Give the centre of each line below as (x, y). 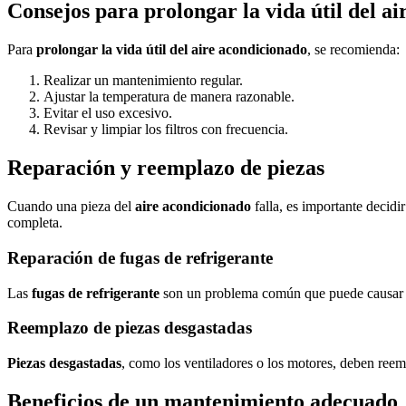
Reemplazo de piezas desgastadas (130, 328)
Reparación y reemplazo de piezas (166, 168)
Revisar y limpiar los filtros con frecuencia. (166, 130)
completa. (35, 223)
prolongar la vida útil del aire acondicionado (172, 50)
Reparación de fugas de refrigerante (140, 257)
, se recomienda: (353, 50)
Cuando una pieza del (71, 207)
